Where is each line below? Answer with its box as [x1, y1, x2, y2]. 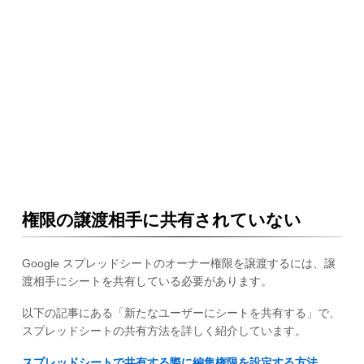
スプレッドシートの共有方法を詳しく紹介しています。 [21, 324, 306, 338]
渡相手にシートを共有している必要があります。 [21, 275, 272, 288]
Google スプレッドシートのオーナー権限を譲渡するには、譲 [21, 257, 336, 271]
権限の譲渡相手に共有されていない [21, 210, 301, 230]
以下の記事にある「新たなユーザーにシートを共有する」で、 [21, 306, 340, 320]
